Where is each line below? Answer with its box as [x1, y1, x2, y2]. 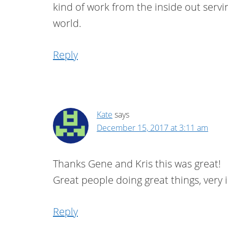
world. [53, 16, 81, 30]
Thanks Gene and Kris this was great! [53, 157, 221, 170]
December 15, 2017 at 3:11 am [97, 122, 208, 133]
